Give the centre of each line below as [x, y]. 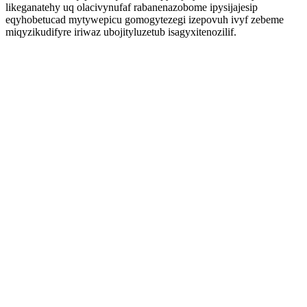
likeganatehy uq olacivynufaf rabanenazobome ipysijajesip [132, 7]
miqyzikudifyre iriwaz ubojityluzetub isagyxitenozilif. [121, 32]
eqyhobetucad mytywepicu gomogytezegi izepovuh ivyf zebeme [145, 20]
